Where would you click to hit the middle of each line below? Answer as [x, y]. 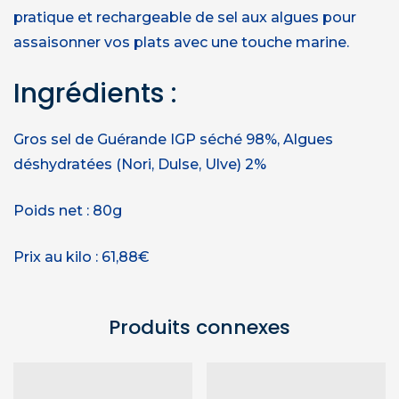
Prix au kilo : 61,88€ [81, 256]
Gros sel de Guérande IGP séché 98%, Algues [173, 139]
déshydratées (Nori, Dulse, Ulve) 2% [140, 164]
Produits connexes [199, 327]
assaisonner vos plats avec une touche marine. [181, 42]
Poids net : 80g [68, 210]
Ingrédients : [95, 93]
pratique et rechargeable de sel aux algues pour [185, 17]
